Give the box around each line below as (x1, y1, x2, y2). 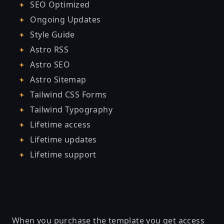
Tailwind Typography (28, 103, 112, 115)
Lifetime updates (28, 133, 97, 145)
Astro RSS (28, 43, 68, 55)
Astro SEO (28, 58, 70, 70)
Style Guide (28, 28, 75, 40)
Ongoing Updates (28, 13, 101, 25)
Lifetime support (28, 148, 96, 160)
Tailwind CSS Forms (28, 88, 107, 100)
